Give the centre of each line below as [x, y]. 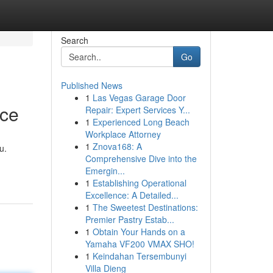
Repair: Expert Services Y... [137, 110]
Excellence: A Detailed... [132, 195]
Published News [91, 85]
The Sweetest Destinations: [145, 207]
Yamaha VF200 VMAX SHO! [140, 244]
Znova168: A [117, 146]
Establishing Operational [139, 183]
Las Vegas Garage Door [139, 97]
